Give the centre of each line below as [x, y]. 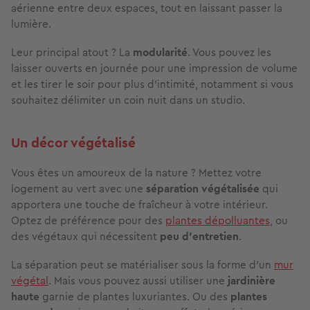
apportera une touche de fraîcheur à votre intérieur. [139, 205]
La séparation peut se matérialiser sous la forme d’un [143, 265]
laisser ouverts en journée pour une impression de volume [154, 69]
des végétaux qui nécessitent [85, 237]
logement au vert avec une [79, 189]
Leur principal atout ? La [72, 53]
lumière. [31, 24]
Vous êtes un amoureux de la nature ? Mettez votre [136, 173]
